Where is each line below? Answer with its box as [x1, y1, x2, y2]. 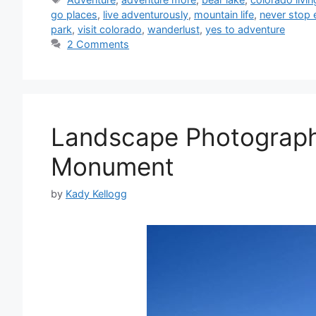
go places [51, 8, 97, 20]
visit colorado [78, 23, 142, 35]
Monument [51, 151, 174, 181]
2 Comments [67, 37, 130, 50]
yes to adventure [205, 23, 285, 35]
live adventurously [103, 8, 188, 20]
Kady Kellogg [66, 187, 127, 200]
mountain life [194, 8, 254, 20]
